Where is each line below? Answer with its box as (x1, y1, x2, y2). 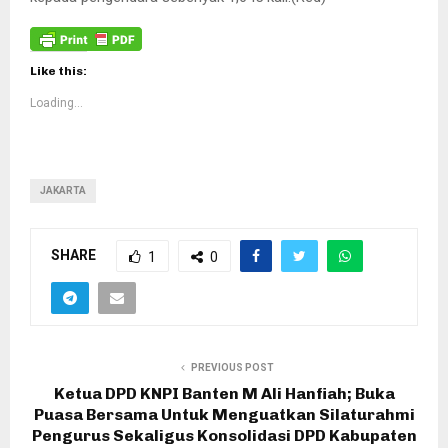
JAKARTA (40, 184, 86, 196)
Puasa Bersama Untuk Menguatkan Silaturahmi (33, 404, 415, 424)
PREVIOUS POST (190, 361, 274, 373)
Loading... (30, 95, 83, 110)
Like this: (30, 63, 87, 78)
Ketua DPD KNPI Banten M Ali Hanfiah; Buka (53, 383, 395, 403)
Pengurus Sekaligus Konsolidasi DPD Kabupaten (31, 425, 417, 445)
